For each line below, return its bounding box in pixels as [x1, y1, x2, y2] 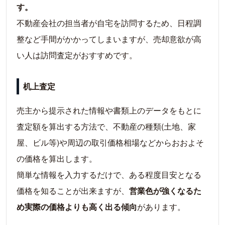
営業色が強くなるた [129, 185, 201, 197]
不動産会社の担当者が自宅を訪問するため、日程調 [17, 17, 201, 29]
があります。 [137, 201, 185, 213]
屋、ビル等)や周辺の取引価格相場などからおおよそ [17, 137, 204, 149]
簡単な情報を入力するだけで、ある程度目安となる [17, 169, 201, 181]
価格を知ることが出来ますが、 [17, 185, 129, 197]
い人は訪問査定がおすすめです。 [17, 49, 137, 61]
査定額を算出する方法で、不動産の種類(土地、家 [17, 121, 196, 133]
